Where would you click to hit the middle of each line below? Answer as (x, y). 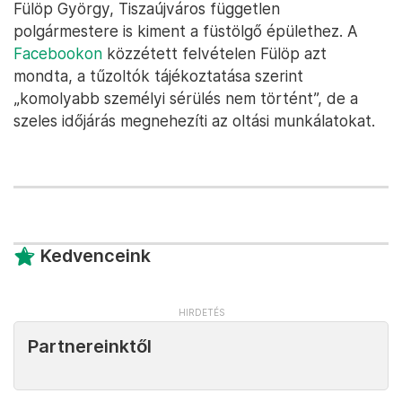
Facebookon (58, 53)
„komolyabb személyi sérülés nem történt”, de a (186, 98)
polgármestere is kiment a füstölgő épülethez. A (186, 31)
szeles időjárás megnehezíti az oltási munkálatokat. (194, 121)
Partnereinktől (90, 346)
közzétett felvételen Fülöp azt (214, 53)
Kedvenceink (96, 256)
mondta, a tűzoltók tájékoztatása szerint (158, 76)
